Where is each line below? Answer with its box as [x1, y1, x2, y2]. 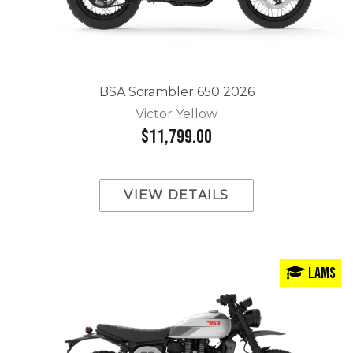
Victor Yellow [136, 106, 217, 122]
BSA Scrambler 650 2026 [98, 84, 255, 99]
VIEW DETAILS [124, 187, 229, 203]
